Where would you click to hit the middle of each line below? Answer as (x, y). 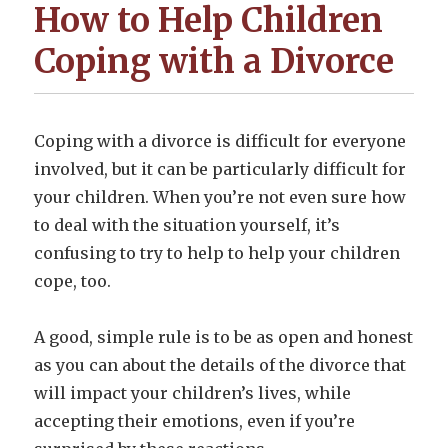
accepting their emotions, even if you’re (195, 420)
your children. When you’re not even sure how (220, 196)
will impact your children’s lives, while (193, 392)
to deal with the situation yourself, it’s (187, 224)
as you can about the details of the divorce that (220, 364)
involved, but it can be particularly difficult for (220, 168)
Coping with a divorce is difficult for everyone (220, 140)
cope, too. (73, 280)
